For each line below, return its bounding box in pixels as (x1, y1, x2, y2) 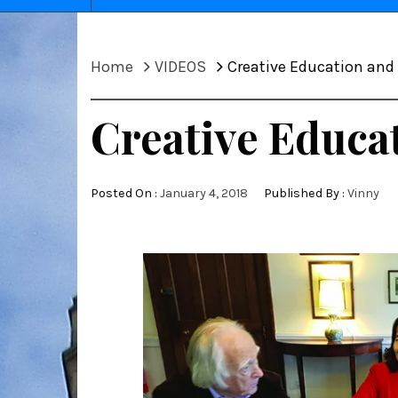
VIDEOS (155, 57, 206, 77)
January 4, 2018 (160, 186, 248, 202)
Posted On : (91, 186, 160, 202)
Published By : (261, 186, 347, 202)
